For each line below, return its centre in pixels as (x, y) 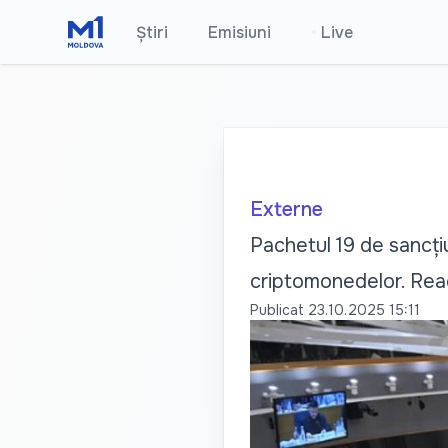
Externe (286, 209)
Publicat (276, 310)
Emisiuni (240, 32)
